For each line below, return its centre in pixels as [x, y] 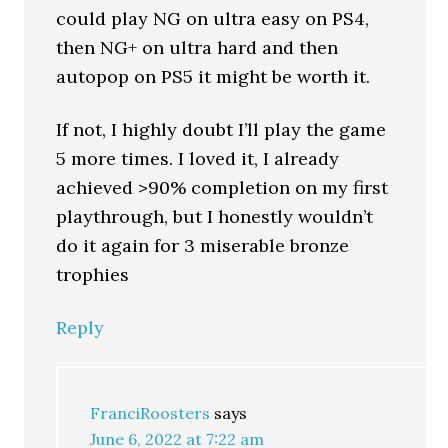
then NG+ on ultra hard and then [197, 47]
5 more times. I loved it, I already [198, 158]
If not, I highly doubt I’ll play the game [221, 129]
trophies [93, 274]
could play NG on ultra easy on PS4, [213, 18]
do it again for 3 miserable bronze [203, 245]
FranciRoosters [150, 413]
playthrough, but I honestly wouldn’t [215, 216]
